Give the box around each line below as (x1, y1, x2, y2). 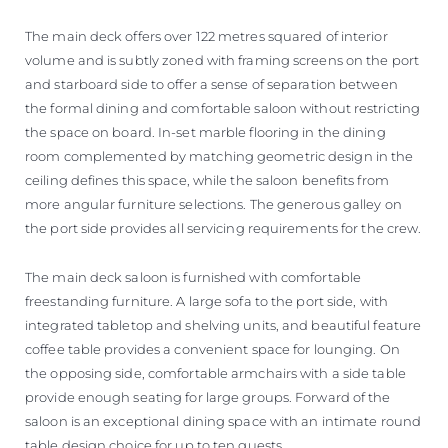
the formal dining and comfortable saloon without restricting (25, 100, 421, 117)
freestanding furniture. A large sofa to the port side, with (25, 293, 388, 310)
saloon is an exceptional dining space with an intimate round (25, 413, 422, 430)
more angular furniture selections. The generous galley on (25, 196, 402, 213)
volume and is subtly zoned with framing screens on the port (25, 52, 419, 69)
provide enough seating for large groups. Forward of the (25, 389, 391, 406)
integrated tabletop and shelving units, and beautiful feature (25, 317, 422, 334)
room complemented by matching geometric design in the (25, 148, 414, 165)
